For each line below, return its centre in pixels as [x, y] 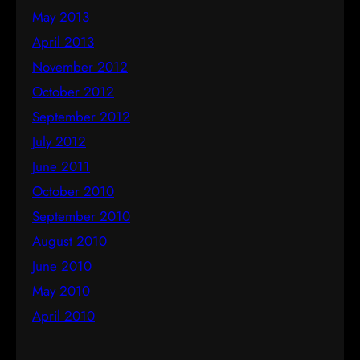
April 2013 [63, 41]
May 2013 [61, 16]
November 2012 [80, 66]
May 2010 [61, 290]
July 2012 [59, 141]
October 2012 [73, 91]
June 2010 [62, 266]
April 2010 [63, 315]
